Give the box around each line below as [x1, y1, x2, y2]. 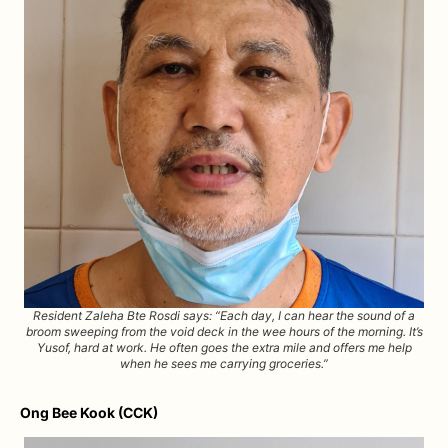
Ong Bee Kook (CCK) [20, 403, 158, 421]
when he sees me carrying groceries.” [120, 355, 328, 371]
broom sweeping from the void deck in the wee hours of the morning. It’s [25, 323, 423, 339]
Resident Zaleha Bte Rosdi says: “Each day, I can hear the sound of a [33, 307, 415, 323]
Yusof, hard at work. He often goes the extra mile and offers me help [36, 339, 412, 355]
